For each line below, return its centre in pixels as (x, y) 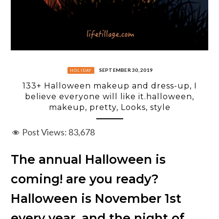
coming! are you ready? (85, 179)
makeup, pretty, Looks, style (109, 108)
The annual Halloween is (88, 159)
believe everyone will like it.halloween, (109, 97)
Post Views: (44, 132)
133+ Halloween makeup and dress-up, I (109, 86)
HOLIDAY (81, 70)
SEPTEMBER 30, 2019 (126, 70)
